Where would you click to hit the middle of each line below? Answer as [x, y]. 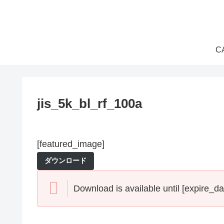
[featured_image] [71, 144]
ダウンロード [65, 160]
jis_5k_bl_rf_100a [89, 103]
